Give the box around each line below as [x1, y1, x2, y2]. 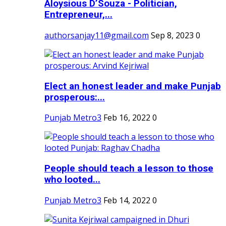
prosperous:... [44, 91, 105, 103]
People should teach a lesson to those [44, 163, 213, 175]
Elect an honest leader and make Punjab [44, 80, 221, 92]
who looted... [44, 174, 100, 186]
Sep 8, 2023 [151, 29, 194, 41]
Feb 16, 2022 [103, 112, 150, 124]
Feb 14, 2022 [103, 194, 150, 206]
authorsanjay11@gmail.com [44, 29, 149, 41]
